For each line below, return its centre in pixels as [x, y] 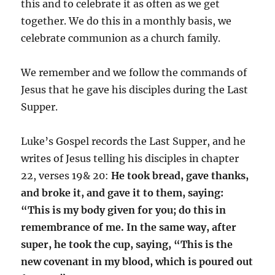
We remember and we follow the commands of [134, 72]
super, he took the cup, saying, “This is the [127, 244]
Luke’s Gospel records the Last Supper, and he [134, 141]
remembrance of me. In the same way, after [129, 227]
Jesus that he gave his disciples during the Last [135, 89]
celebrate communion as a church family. [121, 38]
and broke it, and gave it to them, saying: [122, 192]
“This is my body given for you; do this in [124, 210]
